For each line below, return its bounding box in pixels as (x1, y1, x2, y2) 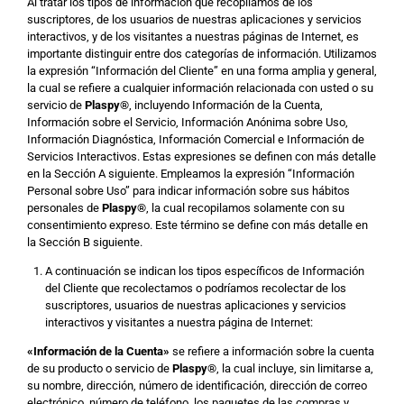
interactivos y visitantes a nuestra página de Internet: (44, 316, 313, 329)
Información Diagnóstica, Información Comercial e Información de (27, 133, 364, 146)
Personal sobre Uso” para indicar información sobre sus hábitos (27, 184, 350, 197)
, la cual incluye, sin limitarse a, (216, 362, 373, 375)
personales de (27, 201, 102, 215)
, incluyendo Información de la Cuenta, (129, 98, 323, 112)
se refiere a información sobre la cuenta (170, 344, 374, 358)
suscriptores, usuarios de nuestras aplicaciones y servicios (44, 298, 346, 312)
